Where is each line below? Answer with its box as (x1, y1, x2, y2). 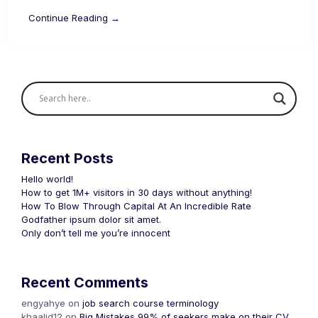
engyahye (21, 297, 65, 309)
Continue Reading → (28, 11, 120, 23)
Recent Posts (21, 149, 114, 167)
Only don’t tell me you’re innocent (21, 226, 170, 238)
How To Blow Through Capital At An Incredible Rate (21, 199, 251, 212)
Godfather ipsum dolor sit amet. (21, 213, 161, 225)
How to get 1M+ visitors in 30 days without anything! (21, 186, 252, 198)
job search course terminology (82, 297, 219, 309)
